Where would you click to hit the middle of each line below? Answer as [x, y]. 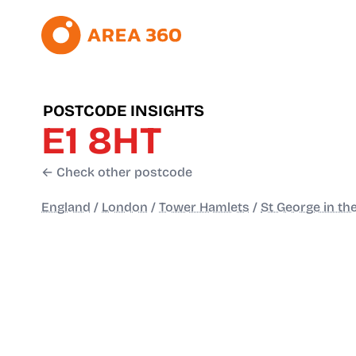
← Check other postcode [117, 172]
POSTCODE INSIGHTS [124, 111]
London [125, 207]
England [66, 207]
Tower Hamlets [204, 207]
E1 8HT [101, 141]
